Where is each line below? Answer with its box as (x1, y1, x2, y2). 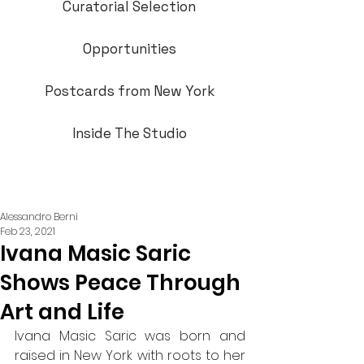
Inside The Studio (71, 124, 187, 142)
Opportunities (82, 40, 176, 58)
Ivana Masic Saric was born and (15, 327, 245, 345)
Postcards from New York (44, 82, 214, 100)
